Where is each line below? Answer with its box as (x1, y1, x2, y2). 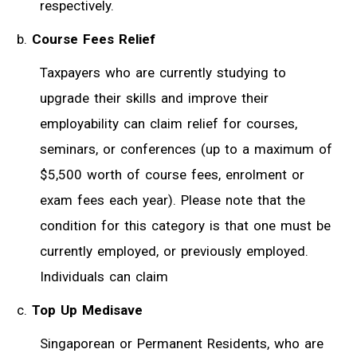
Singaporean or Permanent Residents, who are (40, 335, 324, 351)
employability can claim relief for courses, (40, 115, 297, 131)
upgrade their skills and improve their (40, 89, 269, 106)
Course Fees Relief (32, 30, 155, 47)
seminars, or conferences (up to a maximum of (40, 140, 332, 157)
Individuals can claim (40, 268, 168, 284)
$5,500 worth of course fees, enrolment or (40, 166, 304, 182)
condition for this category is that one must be (40, 217, 331, 233)
